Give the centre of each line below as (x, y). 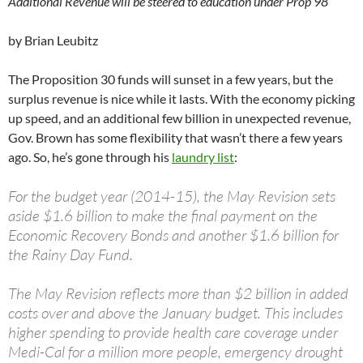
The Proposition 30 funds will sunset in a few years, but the (171, 79)
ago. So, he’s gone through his (90, 157)
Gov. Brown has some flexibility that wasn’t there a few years (175, 138)
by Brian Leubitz (53, 41)
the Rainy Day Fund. (70, 255)
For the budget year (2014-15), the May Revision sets (172, 196)
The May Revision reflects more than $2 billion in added (178, 294)
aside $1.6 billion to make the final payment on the (163, 216)
